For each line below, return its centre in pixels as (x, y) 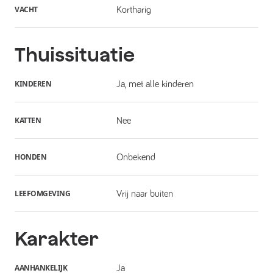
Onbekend (136, 157)
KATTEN (28, 120)
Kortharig (133, 9)
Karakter (57, 239)
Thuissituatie (75, 55)
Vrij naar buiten (144, 193)
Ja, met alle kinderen (155, 84)
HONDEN (30, 157)
